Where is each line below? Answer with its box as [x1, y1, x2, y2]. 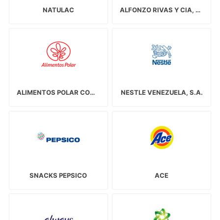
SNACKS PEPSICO [29, 171, 87, 179]
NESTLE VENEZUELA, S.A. [120, 88, 203, 97]
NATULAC [42, 6, 74, 14]
